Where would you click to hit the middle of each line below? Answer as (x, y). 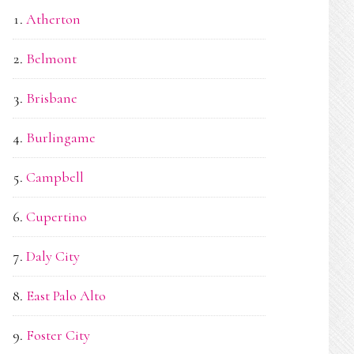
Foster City (58, 335)
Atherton (53, 19)
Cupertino (56, 217)
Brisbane (52, 98)
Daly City (53, 256)
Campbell (55, 177)
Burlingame (61, 137)
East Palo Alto (66, 296)
